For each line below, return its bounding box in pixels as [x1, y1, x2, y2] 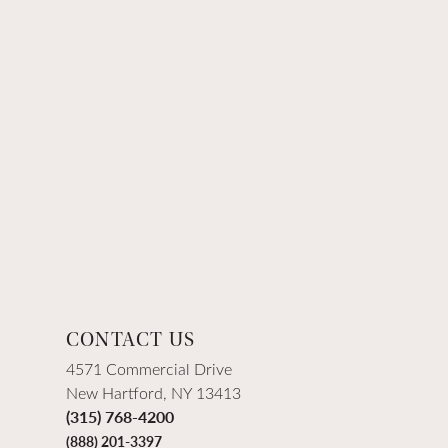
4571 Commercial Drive [66, 358, 232, 380]
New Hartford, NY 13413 [66, 382, 241, 404]
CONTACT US [66, 329, 195, 352]
